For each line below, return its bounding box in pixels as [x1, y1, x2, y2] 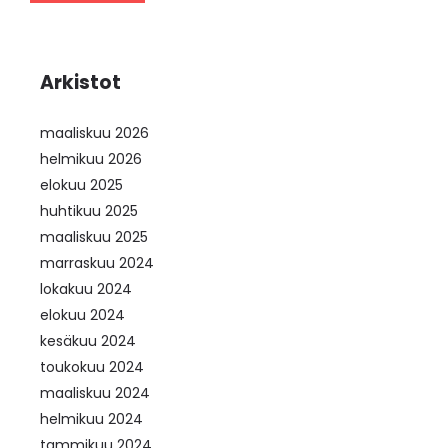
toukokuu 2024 [40, 357, 144, 378]
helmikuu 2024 [40, 409, 143, 430]
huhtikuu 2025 [40, 201, 138, 222]
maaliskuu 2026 [40, 123, 149, 144]
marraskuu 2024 [40, 253, 154, 274]
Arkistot [40, 69, 121, 97]
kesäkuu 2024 [40, 331, 136, 352]
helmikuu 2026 [40, 149, 142, 170]
